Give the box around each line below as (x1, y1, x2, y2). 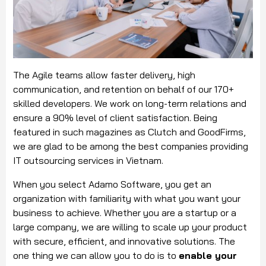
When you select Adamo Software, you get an (13, 178, 211, 190)
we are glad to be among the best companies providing (13, 140, 248, 152)
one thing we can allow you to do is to (13, 249, 179, 261)
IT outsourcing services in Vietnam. (13, 154, 163, 166)
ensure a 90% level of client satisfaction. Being (13, 111, 217, 123)
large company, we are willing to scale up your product (13, 220, 247, 233)
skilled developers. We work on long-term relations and (13, 97, 246, 109)
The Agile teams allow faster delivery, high (13, 68, 195, 81)
